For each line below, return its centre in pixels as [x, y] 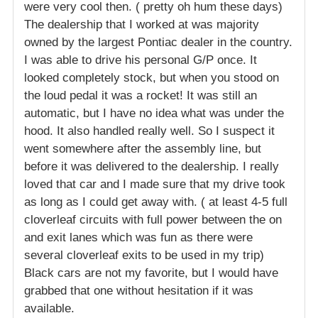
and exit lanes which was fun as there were [138, 238]
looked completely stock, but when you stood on [152, 78]
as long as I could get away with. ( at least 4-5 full [156, 202]
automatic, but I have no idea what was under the [154, 114]
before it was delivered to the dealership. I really [152, 167]
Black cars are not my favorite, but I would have [151, 273]
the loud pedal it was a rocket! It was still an [141, 96]
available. [49, 309]
